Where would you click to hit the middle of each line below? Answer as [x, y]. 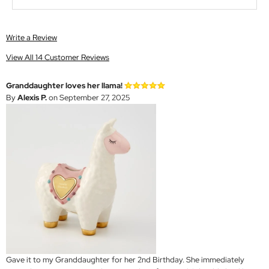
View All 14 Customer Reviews [58, 58]
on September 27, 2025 [88, 98]
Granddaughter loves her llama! [64, 86]
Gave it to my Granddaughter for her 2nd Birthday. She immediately [125, 260]
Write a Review [32, 38]
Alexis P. [32, 98]
